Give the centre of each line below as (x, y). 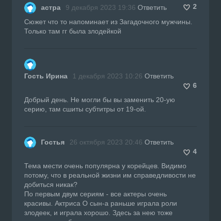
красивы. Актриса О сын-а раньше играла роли (101, 203)
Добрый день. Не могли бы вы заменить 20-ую (100, 99)
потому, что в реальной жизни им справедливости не (110, 175)
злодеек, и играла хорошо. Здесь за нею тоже (98, 212)
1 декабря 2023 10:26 (108, 76)
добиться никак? (51, 184)
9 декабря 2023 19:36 (101, 7)
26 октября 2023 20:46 (106, 142)
